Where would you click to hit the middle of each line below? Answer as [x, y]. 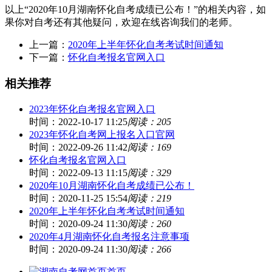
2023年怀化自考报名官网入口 [92, 109]
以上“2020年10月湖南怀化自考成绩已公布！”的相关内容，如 [135, 10]
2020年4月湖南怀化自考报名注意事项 [109, 236]
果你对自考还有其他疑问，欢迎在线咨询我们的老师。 [121, 22]
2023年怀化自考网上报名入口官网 [102, 134]
